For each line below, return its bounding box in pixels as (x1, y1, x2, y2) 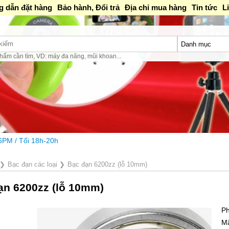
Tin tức (191, 3, 217, 12)
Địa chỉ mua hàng (124, 3, 187, 12)
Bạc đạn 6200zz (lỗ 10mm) (67, 161, 147, 169)
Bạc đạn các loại (7, 161, 57, 169)
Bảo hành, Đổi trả (57, 3, 120, 12)
